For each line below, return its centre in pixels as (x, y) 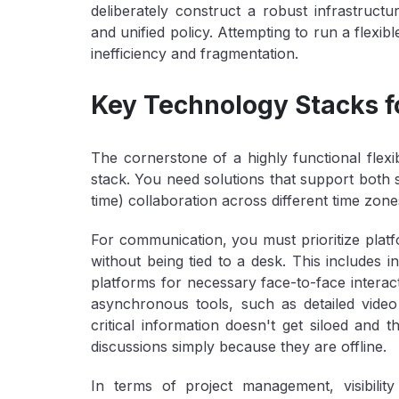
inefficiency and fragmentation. (195, 53)
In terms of (138, 386)
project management (258, 386)
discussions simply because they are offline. (239, 346)
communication (171, 240)
